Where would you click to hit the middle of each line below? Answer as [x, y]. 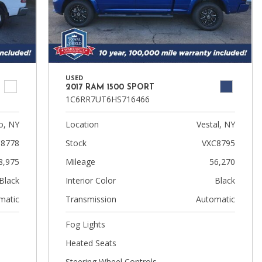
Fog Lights [85, 224]
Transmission [91, 199]
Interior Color [90, 180]
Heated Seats [91, 243]
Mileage [80, 162]
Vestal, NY [216, 124]
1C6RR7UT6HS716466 [107, 99]
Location [82, 124]
